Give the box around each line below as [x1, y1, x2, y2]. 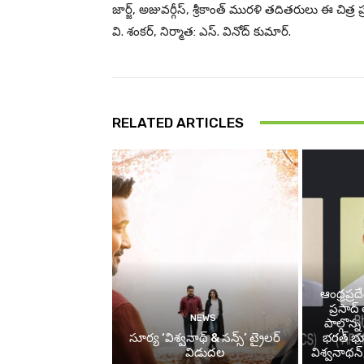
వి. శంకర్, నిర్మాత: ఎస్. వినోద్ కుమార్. [112, 24, 291, 39]
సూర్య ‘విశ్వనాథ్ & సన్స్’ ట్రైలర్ [129, 331, 281, 346]
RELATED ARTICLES [112, 114, 244, 131]
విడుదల [184, 345, 225, 361]
